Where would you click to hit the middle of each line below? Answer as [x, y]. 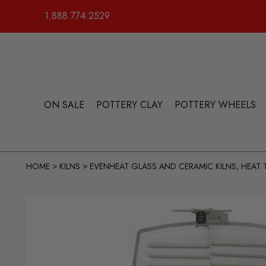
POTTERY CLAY [129, 105]
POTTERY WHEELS [215, 105]
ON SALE [64, 105]
